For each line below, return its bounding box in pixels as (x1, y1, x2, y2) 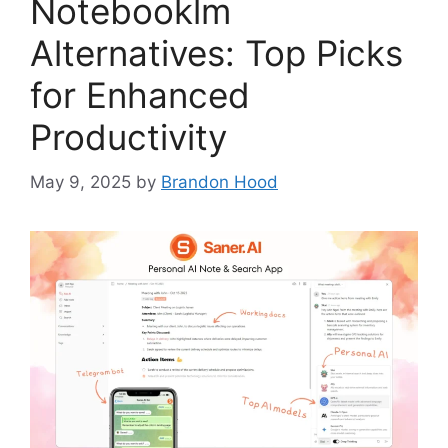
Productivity (30, 116, 227, 159)
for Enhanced (30, 74, 250, 117)
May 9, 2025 (30, 171, 131, 192)
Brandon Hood (161, 171, 278, 192)
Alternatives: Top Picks (30, 32, 403, 75)
